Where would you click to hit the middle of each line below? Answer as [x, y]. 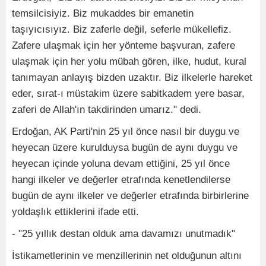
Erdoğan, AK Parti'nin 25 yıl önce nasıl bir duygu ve [126, 132]
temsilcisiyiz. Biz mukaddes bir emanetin [103, 14]
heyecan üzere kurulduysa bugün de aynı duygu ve [125, 148]
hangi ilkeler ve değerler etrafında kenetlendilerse [121, 180]
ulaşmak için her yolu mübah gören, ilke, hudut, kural [129, 62]
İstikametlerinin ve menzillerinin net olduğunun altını [127, 256]
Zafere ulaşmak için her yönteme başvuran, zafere [123, 46]
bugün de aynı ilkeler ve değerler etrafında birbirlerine [130, 196]
